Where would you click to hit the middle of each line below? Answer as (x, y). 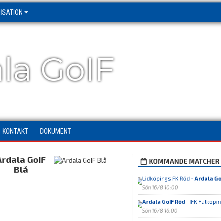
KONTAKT (15, 131)
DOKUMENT (55, 131)
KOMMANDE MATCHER (184, 161)
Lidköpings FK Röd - (168, 178)
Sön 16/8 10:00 (160, 187)
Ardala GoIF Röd (163, 202)
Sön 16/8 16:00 (160, 210)
